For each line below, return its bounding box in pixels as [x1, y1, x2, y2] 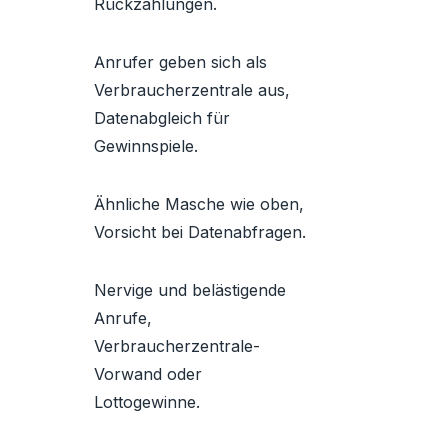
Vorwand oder [94, 364, 202, 384]
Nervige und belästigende [94, 280, 286, 300]
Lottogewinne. [94, 392, 200, 412]
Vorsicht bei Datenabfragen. [94, 222, 306, 242]
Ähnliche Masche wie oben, [94, 194, 304, 214]
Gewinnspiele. [94, 136, 198, 156]
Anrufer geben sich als [94, 52, 267, 72]
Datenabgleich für [94, 108, 230, 128]
